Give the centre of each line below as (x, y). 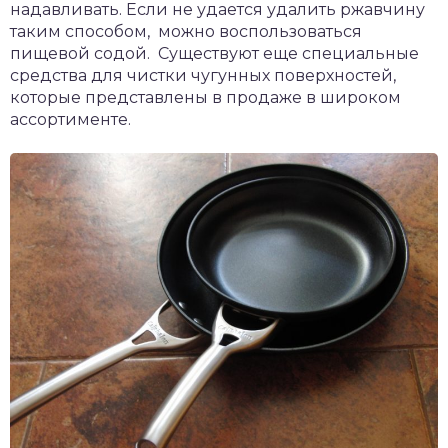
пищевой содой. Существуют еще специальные (214, 53)
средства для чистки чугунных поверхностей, (203, 75)
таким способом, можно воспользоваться (186, 31)
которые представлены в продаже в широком (205, 97)
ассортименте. (70, 119)
